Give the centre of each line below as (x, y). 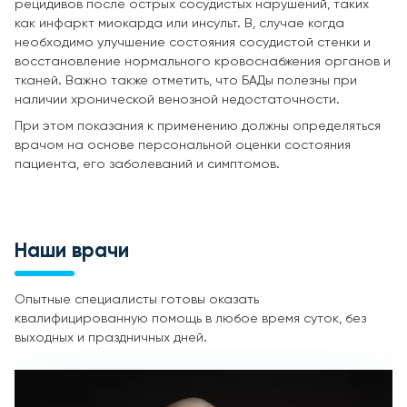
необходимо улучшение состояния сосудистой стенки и (193, 42)
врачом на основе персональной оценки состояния (183, 145)
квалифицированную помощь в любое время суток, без (190, 318)
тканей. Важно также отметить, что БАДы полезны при (186, 80)
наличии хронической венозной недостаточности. (177, 99)
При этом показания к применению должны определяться (198, 126)
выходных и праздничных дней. (111, 338)
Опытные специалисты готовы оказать (137, 299)
